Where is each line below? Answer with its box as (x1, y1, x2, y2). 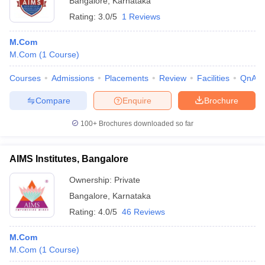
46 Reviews (122, 207, 165, 216)
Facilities (197, 73, 230, 83)
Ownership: (69, 175, 114, 185)
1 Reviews (122, 12, 160, 21)
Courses (9, 73, 41, 83)
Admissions (51, 73, 94, 83)
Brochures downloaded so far (97, 119, 193, 128)
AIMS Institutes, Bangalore (9, 154, 128, 164)
